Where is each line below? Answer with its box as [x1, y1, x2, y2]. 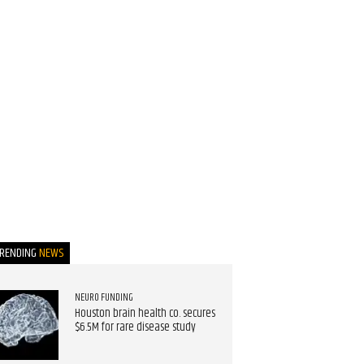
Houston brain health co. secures [74, 305, 215, 323]
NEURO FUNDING [74, 289, 133, 306]
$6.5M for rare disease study [74, 318, 196, 337]
